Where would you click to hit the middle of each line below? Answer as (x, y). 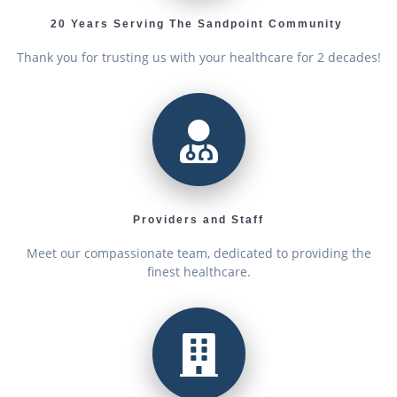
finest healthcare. (198, 271)
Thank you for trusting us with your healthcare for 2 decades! (198, 58)
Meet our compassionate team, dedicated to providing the (198, 253)
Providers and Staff (198, 219)
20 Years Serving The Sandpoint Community (198, 24)
